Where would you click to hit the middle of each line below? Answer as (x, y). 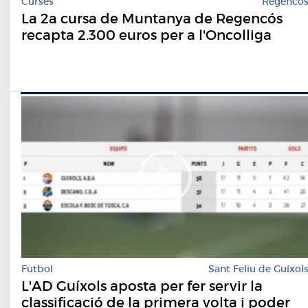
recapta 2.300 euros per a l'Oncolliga (146, 35)
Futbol (37, 268)
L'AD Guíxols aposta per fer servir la (142, 286)
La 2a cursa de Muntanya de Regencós (152, 18)
